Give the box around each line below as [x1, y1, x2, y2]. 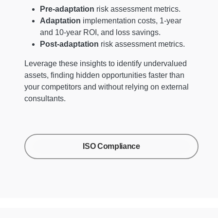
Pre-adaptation [40, 4, 94, 13]
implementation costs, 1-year [81, 16, 182, 25]
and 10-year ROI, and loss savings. [40, 28, 161, 36]
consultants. [24, 94, 66, 103]
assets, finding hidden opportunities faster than [24, 71, 184, 79]
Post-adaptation [40, 39, 99, 48]
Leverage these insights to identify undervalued [24, 59, 187, 68]
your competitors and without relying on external [24, 82, 189, 91]
